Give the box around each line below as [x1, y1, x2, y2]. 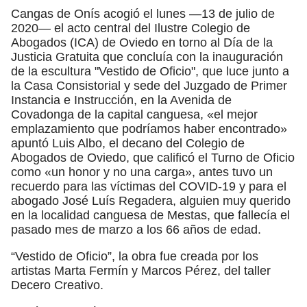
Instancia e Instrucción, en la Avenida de [11, 93, 232, 107]
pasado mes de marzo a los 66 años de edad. [11, 222, 261, 236]
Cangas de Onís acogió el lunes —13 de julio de [11, 6, 275, 21]
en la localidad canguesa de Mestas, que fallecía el [11, 208, 290, 222]
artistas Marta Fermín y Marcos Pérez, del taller [11, 263, 271, 278]
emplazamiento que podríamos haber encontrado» [11, 121, 287, 136]
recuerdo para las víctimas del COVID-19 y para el [11, 179, 286, 193]
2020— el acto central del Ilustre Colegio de [11, 21, 250, 35]
